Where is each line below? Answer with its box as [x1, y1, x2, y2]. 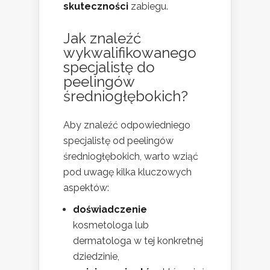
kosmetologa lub [73, 219, 149, 231]
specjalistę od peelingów [63, 134, 174, 146]
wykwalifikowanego [63, 43, 196, 61]
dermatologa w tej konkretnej [73, 234, 203, 246]
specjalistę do [63, 58, 155, 76]
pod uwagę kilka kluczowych [63, 166, 192, 178]
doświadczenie [73, 203, 147, 215]
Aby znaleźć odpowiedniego [63, 119, 190, 131]
